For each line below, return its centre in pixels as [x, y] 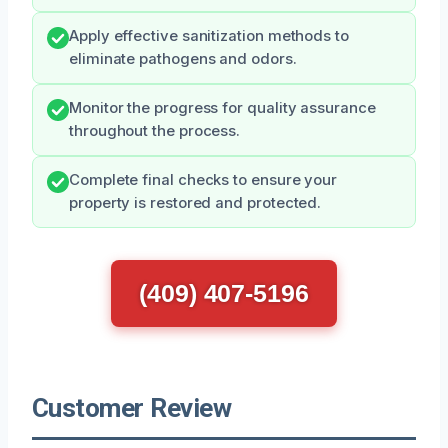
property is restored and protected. [195, 202]
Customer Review [132, 407]
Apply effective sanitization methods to [209, 35]
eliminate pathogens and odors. [183, 58]
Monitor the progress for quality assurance [222, 107]
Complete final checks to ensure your [203, 179]
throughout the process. [155, 130]
